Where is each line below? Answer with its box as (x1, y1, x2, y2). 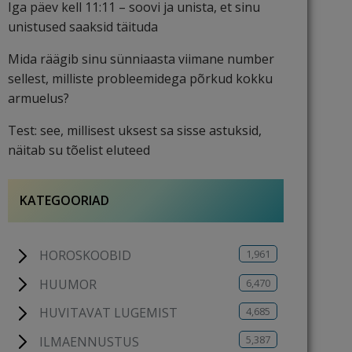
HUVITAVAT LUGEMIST (39, 304, 178, 322)
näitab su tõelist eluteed (8, 141, 150, 159)
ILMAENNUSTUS (39, 332, 139, 350)
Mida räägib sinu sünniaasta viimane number (8, 50, 274, 68)
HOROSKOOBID (39, 247, 131, 265)
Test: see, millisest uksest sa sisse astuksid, (8, 122, 262, 139)
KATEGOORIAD (20, 192, 109, 209)
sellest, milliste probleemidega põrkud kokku (8, 70, 273, 87)
